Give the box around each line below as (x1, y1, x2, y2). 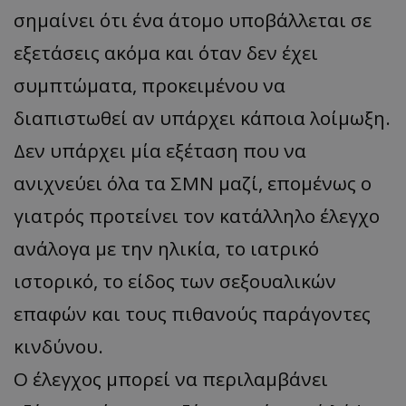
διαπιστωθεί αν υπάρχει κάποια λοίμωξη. (14, 105, 391, 131)
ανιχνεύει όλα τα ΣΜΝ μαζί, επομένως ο (14, 170, 372, 197)
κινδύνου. (14, 333, 103, 360)
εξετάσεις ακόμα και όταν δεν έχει (14, 40, 318, 66)
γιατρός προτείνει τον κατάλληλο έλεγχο (14, 203, 380, 229)
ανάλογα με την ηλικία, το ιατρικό (14, 236, 319, 262)
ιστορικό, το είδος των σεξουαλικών (14, 268, 336, 295)
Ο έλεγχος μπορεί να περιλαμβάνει (14, 366, 328, 392)
